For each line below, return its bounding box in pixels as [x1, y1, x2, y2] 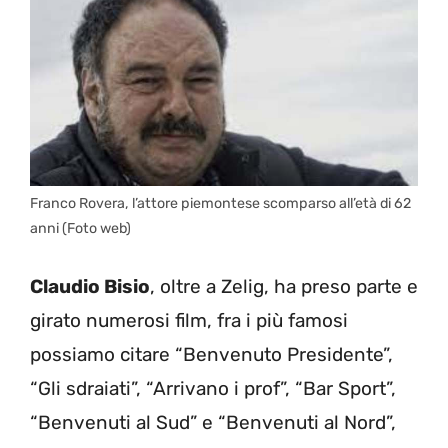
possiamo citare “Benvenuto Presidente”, [30, 342, 393, 366]
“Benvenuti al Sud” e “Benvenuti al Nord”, [30, 410, 396, 434]
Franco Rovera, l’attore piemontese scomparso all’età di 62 [30, 195, 411, 213]
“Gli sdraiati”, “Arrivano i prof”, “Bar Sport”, [30, 376, 396, 400]
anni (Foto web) [30, 220, 131, 238]
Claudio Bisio [30, 274, 150, 298]
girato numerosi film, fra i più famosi [30, 308, 348, 332]
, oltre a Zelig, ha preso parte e [150, 274, 418, 298]
